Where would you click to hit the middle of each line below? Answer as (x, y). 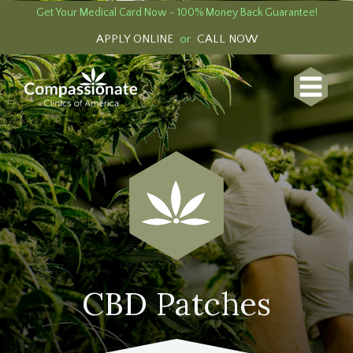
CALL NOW (227, 39)
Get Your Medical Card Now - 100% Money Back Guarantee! (176, 13)
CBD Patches (176, 304)
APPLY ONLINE (134, 39)
